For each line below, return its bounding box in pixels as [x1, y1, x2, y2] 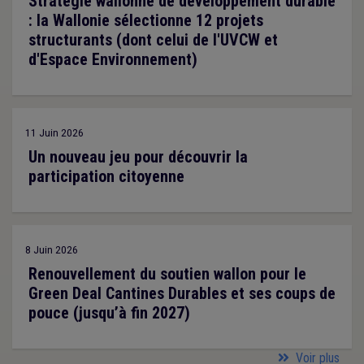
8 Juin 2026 [25, 243, 78, 257]
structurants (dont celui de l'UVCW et [28, 30, 278, 50]
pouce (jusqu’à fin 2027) [28, 303, 190, 323]
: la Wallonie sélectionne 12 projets [28, 11, 263, 31]
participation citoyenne [28, 167, 184, 187]
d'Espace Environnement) [28, 50, 197, 70]
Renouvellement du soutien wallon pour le [28, 264, 306, 284]
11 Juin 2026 [25, 126, 84, 140]
